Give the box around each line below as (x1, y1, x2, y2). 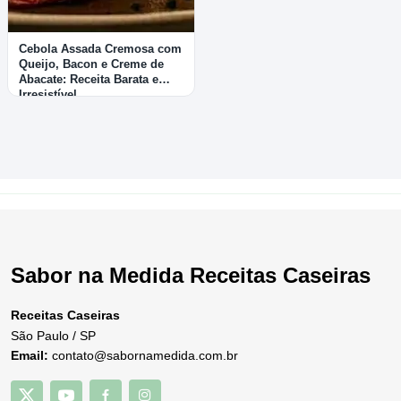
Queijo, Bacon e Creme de (19, 56, 164, 71)
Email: (11, 347, 48, 363)
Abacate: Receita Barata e (19, 72, 158, 86)
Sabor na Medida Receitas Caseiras (11, 262, 371, 287)
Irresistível (19, 87, 77, 101)
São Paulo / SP (11, 328, 96, 343)
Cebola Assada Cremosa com (19, 41, 182, 55)
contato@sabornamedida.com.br (48, 347, 238, 363)
